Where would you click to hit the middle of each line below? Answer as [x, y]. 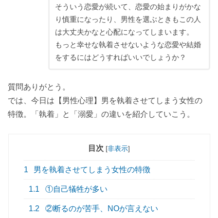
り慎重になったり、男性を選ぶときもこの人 [128, 19]
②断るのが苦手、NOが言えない [101, 208]
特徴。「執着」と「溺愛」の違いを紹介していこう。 [101, 114]
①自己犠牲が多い [76, 189]
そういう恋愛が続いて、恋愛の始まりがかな [128, 7]
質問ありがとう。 [39, 87]
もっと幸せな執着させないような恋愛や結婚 [128, 45]
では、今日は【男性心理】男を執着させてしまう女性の [105, 100]
